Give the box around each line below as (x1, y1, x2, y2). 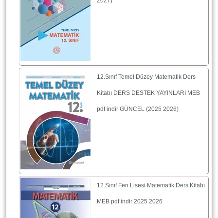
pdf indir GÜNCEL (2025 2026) (97, 105, 179, 112)
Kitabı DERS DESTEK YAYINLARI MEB (97, 89, 200, 96)
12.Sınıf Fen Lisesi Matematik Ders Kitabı (97, 182, 205, 189)
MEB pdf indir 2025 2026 (97, 198, 163, 205)
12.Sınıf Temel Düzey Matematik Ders (97, 73, 196, 80)
